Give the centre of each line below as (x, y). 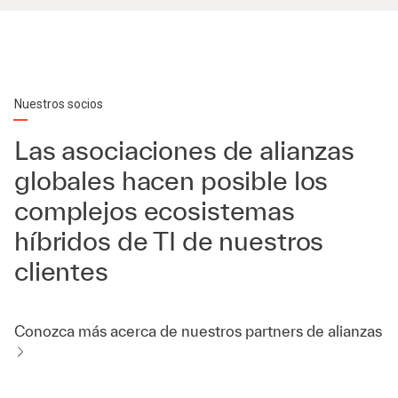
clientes (61, 271)
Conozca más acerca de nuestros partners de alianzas (198, 331)
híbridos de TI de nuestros (169, 241)
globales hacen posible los (171, 181)
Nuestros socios (59, 104)
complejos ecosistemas (155, 211)
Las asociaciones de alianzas (185, 151)
